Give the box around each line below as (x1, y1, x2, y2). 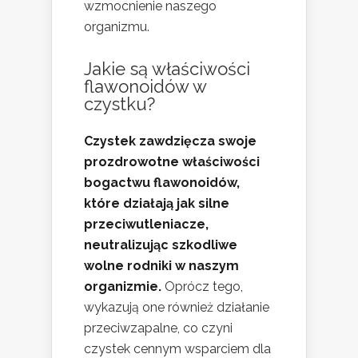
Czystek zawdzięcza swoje (84, 133, 257, 149)
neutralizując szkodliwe (84, 237, 237, 253)
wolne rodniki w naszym (84, 258, 239, 274)
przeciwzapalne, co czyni (84, 320, 233, 336)
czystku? (84, 93, 155, 115)
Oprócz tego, (161, 279, 243, 295)
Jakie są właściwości (84, 58, 250, 80)
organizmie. (84, 279, 161, 295)
